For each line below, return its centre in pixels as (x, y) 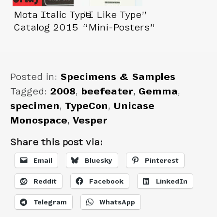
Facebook (107, 181)
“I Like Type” (115, 15)
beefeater (107, 92)
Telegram (50, 202)
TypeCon (87, 106)
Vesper (90, 121)
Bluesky (99, 160)
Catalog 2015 (46, 27)
